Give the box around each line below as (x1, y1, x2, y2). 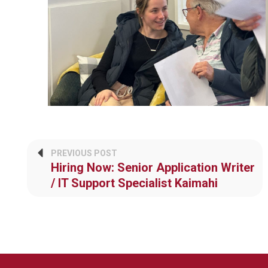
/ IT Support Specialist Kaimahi (51, 175, 218, 190)
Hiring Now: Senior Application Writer (51, 160, 255, 175)
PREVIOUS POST (51, 148, 117, 158)
